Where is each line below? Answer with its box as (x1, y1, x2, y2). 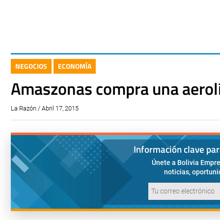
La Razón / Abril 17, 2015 (11, 105, 79, 112)
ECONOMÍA (58, 61, 91, 71)
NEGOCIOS (15, 61, 47, 71)
